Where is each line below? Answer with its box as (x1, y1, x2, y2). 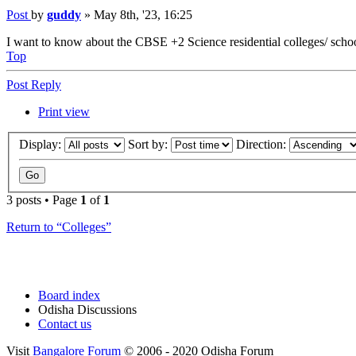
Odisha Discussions (38, 303, 137, 317)
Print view (38, 104, 90, 118)
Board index (38, 288, 100, 303)
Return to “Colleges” (6, 220, 111, 234)
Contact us (38, 317, 91, 331)
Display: (19, 137, 64, 152)
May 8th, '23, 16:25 (94, 7, 192, 21)
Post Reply (6, 77, 61, 91)
